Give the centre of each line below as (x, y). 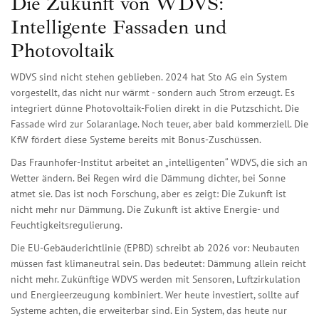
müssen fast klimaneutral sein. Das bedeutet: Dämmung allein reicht (158, 264)
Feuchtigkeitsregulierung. (67, 225)
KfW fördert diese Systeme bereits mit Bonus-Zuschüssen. (136, 140)
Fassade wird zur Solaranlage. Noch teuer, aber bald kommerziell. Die (159, 124)
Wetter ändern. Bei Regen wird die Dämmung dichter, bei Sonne (148, 178)
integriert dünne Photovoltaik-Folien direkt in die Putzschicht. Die (155, 109)
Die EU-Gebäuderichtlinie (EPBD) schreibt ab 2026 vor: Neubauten (155, 248)
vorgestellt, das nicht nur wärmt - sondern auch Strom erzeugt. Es (153, 93)
